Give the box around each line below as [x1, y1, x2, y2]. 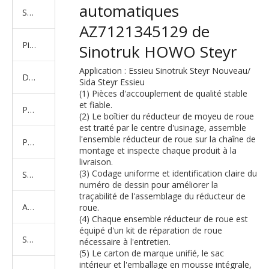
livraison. [79, 156, 113, 168]
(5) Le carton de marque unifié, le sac [79, 247, 224, 259]
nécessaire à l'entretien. [79, 236, 171, 247]
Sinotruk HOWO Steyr [79, 41, 241, 62]
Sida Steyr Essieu [79, 76, 145, 88]
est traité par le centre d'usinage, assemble [79, 122, 246, 133]
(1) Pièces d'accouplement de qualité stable [79, 88, 247, 99]
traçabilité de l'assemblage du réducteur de [79, 190, 246, 202]
